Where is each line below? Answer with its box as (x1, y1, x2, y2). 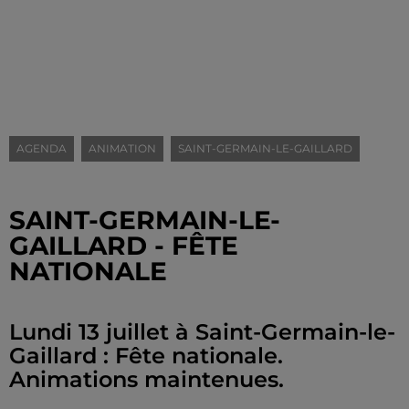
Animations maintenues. (9, 366, 284, 393)
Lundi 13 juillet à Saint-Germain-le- (9, 319, 395, 345)
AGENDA (16, 142, 67, 155)
